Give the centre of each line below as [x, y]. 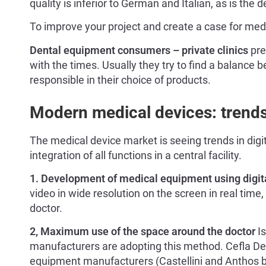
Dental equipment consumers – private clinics [139, 50]
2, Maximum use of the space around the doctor [142, 232]
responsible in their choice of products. [120, 80]
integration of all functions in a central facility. [136, 155]
